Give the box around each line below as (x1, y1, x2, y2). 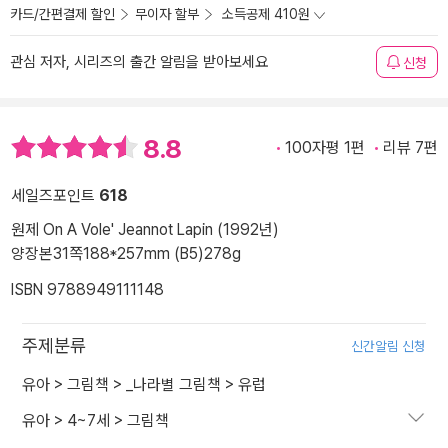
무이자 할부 (135, 6, 199, 22)
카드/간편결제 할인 (10, 6, 115, 22)
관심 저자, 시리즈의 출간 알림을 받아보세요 (10, 53, 268, 71)
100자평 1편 (285, 138, 365, 157)
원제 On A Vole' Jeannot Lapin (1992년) (11, 220, 279, 240)
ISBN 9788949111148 (11, 280, 164, 300)
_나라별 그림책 (126, 375, 221, 395)
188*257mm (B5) (83, 244, 204, 264)
